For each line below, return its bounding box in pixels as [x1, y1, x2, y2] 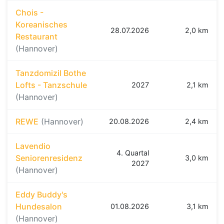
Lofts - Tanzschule [15, 79, 87, 90]
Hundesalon [15, 201, 62, 211]
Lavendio [15, 140, 50, 151]
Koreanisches [15, 19, 67, 29]
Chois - [15, 7, 43, 17]
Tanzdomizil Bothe [15, 67, 86, 78]
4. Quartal [116, 148, 149, 157]
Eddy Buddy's [15, 189, 67, 199]
